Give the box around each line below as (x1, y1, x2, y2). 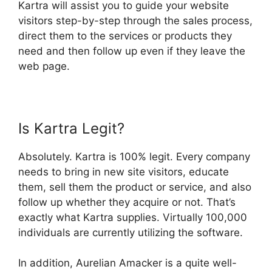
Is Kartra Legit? (18, 119, 124, 137)
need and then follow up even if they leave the (18, 44, 245, 57)
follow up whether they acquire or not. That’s (18, 195, 236, 208)
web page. (18, 59, 70, 72)
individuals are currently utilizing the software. (18, 226, 243, 239)
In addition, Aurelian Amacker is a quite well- (18, 257, 237, 270)
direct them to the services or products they (18, 29, 232, 42)
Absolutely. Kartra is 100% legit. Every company (18, 150, 250, 163)
